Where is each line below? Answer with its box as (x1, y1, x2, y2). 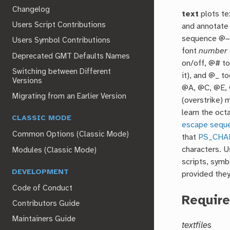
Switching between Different (12, 67, 111, 76)
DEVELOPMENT (12, 168, 69, 176)
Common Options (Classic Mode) (12, 130, 129, 139)
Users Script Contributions (12, 21, 106, 30)
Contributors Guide (12, 199, 80, 208)
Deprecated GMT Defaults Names (12, 52, 130, 61)
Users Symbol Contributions (12, 36, 111, 45)
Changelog (12, 5, 50, 14)
